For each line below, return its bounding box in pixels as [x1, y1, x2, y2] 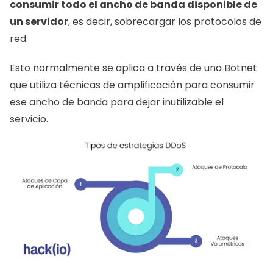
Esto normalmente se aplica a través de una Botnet [10, 61, 257, 75]
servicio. [10, 112, 51, 126]
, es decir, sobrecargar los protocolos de [68, 15, 261, 29]
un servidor [10, 15, 68, 29]
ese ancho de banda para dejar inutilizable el [10, 95, 224, 109]
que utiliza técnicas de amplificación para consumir [10, 78, 255, 92]
